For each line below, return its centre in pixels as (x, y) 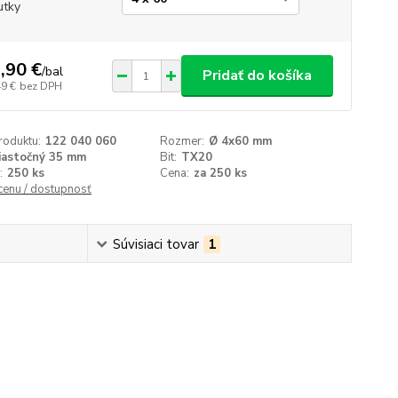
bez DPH (40, 86)
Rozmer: (183, 141)
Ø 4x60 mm (241, 141)
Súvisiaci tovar (156, 244)
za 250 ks (221, 173)
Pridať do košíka (257, 76)
